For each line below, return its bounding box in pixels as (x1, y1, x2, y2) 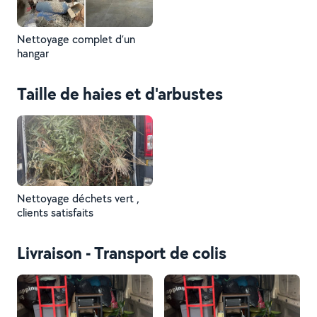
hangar (17, 46, 49, 61)
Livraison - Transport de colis (17, 241, 226, 264)
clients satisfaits (17, 205, 93, 220)
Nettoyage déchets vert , (17, 191, 139, 206)
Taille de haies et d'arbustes (17, 82, 223, 105)
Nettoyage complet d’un (17, 32, 135, 47)
